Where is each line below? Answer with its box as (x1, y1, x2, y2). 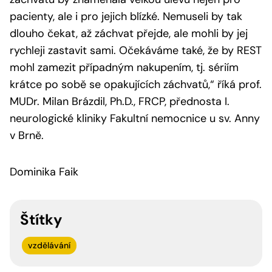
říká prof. (214, 76, 262, 92)
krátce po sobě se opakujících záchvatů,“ (10, 76, 214, 92)
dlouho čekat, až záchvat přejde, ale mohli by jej (10, 25, 248, 41)
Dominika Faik (10, 164, 78, 179)
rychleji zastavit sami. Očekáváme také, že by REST (10, 42, 262, 58)
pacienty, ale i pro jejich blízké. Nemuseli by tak (10, 8, 242, 24)
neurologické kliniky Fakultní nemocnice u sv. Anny (10, 110, 260, 126)
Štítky (20, 209, 63, 229)
